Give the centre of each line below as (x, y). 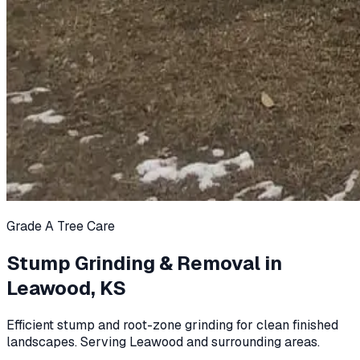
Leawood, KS (66, 288)
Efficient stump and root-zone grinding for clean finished (172, 325)
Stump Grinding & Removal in (144, 263)
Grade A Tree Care (61, 226)
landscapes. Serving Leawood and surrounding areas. (163, 342)
